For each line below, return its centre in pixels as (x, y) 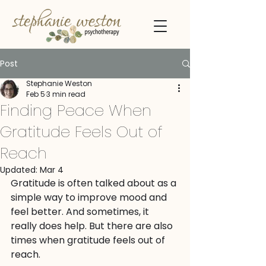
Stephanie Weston (59, 83)
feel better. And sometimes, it (81, 212)
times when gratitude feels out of (89, 240)
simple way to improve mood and (90, 197)
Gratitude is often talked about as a (95, 183)
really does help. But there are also (93, 226)
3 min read (66, 94)
